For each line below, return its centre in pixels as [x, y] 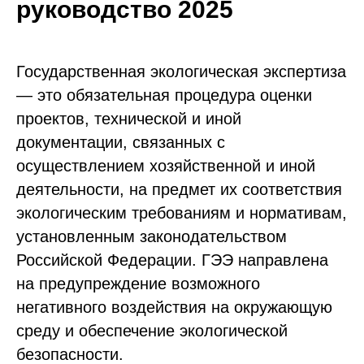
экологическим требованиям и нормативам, [182, 213]
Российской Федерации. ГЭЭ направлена [172, 260]
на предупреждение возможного [138, 284]
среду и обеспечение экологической [152, 331]
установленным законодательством [152, 236]
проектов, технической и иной [129, 119]
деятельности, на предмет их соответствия [179, 189]
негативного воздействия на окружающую [174, 307]
